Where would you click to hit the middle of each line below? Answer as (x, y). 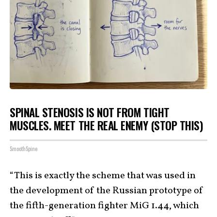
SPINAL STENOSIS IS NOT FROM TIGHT (90, 112)
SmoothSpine (23, 149)
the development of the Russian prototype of (107, 191)
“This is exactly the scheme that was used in (103, 176)
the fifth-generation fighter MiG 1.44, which (104, 206)
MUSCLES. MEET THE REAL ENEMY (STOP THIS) (107, 125)
